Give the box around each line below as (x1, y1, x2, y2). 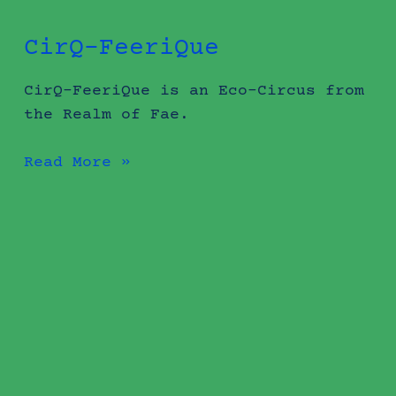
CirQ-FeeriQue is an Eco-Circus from (23, 82, 364, 101)
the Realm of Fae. (23, 106, 189, 125)
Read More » (23, 154, 131, 172)
